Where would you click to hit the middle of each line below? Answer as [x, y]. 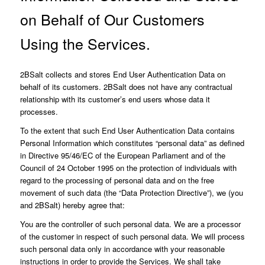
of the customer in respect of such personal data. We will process [132, 236]
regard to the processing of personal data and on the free [117, 180]
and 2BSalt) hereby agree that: [72, 205]
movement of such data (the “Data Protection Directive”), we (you [131, 192]
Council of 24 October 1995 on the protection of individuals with [128, 167]
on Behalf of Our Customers [112, 19]
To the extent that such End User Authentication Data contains [127, 130]
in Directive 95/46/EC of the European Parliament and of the [122, 155]
